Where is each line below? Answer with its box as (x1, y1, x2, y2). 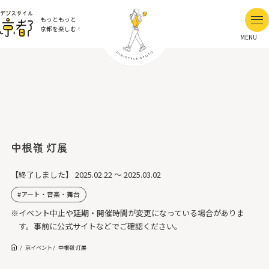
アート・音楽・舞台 (20, 190, 80, 199)
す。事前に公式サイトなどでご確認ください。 (18, 220, 182, 232)
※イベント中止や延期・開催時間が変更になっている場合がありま (10, 207, 244, 219)
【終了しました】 (10, 169, 73, 180)
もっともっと (40, 15, 76, 23)
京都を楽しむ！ (40, 25, 82, 33)
